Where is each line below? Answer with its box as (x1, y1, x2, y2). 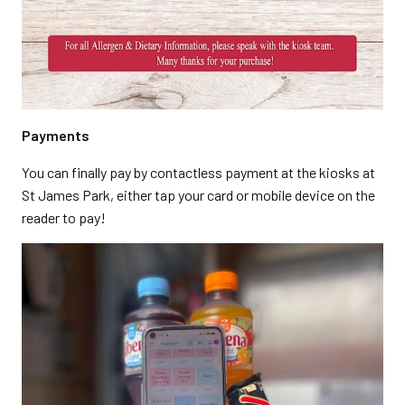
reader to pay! (22, 209, 106, 226)
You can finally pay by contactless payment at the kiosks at (22, 164, 375, 181)
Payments (22, 127, 89, 144)
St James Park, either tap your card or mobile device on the (22, 186, 375, 203)
